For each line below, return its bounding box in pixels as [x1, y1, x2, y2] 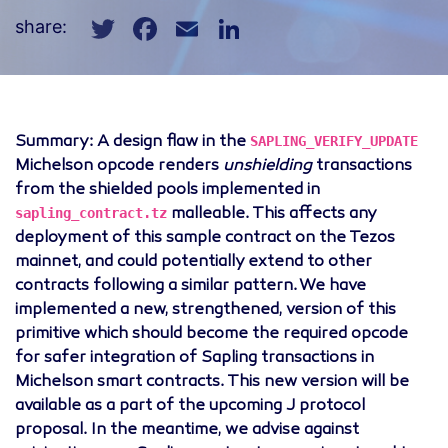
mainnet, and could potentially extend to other [15, 254, 372, 271]
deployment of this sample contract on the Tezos [15, 230, 395, 247]
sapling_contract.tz [15, 205, 167, 222]
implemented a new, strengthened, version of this [15, 302, 396, 319]
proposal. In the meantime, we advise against [15, 422, 359, 439]
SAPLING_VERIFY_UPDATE [250, 133, 418, 150]
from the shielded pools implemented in [15, 182, 320, 199]
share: [15, 16, 67, 38]
